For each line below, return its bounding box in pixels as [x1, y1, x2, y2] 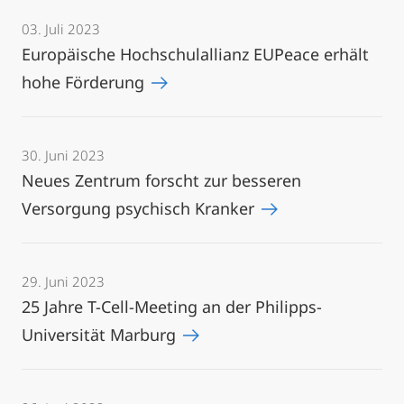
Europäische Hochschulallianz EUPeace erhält [22, 43, 369, 65]
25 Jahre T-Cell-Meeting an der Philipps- [22, 296, 322, 317]
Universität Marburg [22, 324, 180, 345]
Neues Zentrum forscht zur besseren [22, 170, 301, 191]
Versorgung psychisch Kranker [22, 197, 259, 219]
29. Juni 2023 [22, 272, 105, 290]
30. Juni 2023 [22, 146, 105, 164]
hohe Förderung [22, 71, 149, 93]
